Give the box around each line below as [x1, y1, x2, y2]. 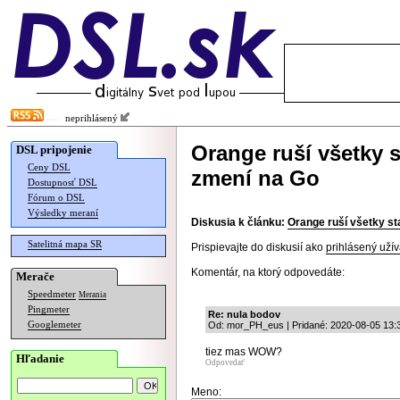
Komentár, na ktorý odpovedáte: [191, 266, 345, 279]
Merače [16, 270, 54, 283]
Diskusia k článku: [191, 216, 285, 229]
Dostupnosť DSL [28, 178, 97, 187]
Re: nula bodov [208, 309, 280, 320]
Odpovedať [205, 358, 245, 367]
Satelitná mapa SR [28, 239, 102, 249]
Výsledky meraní [28, 208, 98, 218]
